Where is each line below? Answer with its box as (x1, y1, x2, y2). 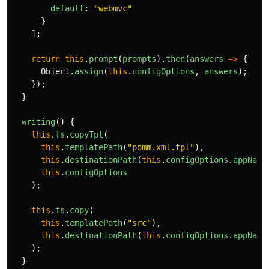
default (50, 4, 84, 13)
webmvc (98, 4, 127, 13)
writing (22, 117, 55, 127)
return (31, 54, 60, 64)
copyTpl (70, 130, 103, 139)
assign (74, 67, 103, 76)
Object (41, 67, 70, 76)
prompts (122, 54, 156, 64)
